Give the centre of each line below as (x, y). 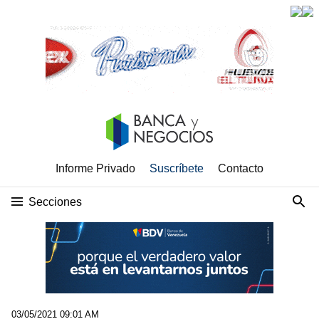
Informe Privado (95, 168)
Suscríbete (177, 168)
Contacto (241, 168)
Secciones (55, 202)
